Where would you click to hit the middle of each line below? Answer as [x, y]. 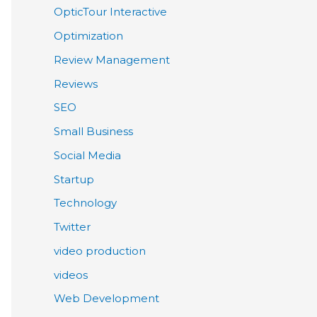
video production [100, 250]
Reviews [76, 83]
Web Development [106, 299]
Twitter [72, 227]
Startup [74, 179]
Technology [85, 203]
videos [71, 275]
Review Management [112, 59]
